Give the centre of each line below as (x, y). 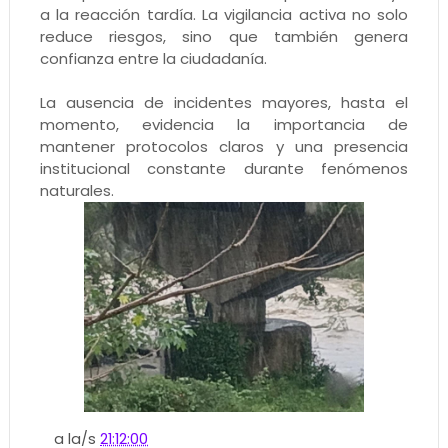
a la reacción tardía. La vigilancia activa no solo (224, 15)
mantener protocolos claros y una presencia (224, 147)
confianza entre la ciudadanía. (153, 59)
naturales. (76, 191)
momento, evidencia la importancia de (224, 125)
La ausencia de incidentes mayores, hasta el (224, 103)
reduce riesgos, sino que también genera (224, 37)
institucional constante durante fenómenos (224, 169)
